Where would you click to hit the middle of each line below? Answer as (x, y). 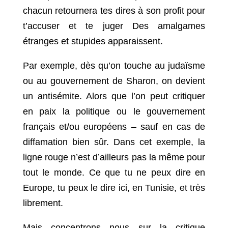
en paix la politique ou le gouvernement (114, 112)
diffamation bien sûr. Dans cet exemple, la (114, 142)
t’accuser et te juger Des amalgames (114, 26)
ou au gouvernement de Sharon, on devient (114, 81)
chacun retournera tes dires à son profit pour (114, 11)
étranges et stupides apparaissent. (93, 41)
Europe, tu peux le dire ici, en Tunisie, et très (114, 188)
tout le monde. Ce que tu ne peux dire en (114, 173)
